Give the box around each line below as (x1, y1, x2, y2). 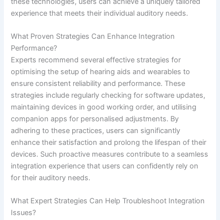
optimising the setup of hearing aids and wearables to (11, 67, 191, 76)
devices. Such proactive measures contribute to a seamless (11, 149, 209, 159)
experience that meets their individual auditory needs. (11, 8, 189, 18)
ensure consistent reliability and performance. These (11, 79, 186, 88)
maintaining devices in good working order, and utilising (11, 102, 197, 111)
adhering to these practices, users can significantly (11, 126, 181, 135)
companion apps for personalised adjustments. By (11, 114, 179, 123)
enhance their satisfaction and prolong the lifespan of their (11, 137, 207, 147)
